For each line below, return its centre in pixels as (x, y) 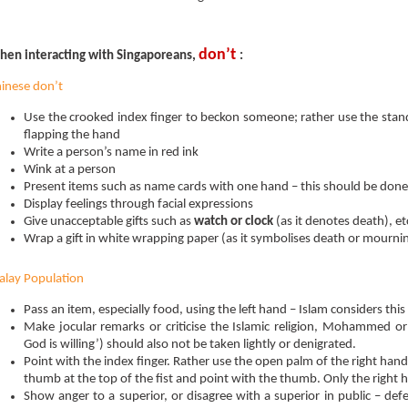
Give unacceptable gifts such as (109, 222)
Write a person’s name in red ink (111, 153)
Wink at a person (70, 170)
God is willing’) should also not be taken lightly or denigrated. (190, 345)
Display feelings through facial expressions (138, 204)
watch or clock (234, 222)
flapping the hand (72, 135)
